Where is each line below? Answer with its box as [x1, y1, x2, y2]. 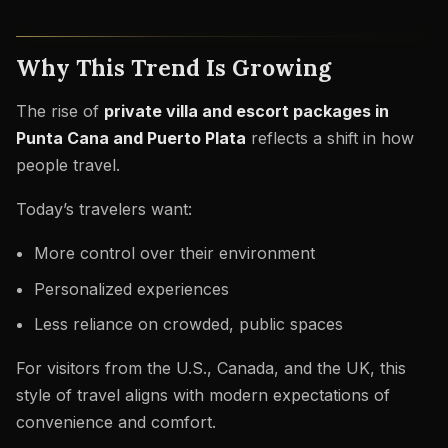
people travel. [16, 155, 120, 176]
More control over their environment [33, 242, 315, 263]
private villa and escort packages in [104, 101, 389, 122]
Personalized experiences [33, 278, 229, 299]
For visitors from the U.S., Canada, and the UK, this [16, 358, 406, 379]
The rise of [16, 101, 104, 122]
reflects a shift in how [246, 128, 414, 149]
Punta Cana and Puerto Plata [16, 128, 246, 149]
